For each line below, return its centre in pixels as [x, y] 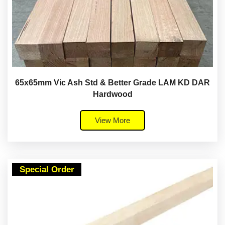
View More [113, 121]
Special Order [47, 170]
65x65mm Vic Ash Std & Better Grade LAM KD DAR [113, 83]
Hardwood [113, 94]
